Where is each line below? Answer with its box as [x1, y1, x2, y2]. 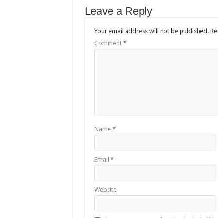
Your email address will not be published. [94, 27, 209, 35]
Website [94, 186, 117, 193]
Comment [94, 39, 123, 47]
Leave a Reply [84, 5, 152, 17]
